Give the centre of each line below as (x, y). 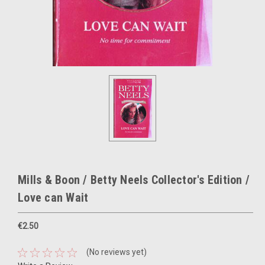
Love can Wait (53, 198)
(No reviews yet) (116, 252)
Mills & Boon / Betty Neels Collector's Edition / (134, 180)
